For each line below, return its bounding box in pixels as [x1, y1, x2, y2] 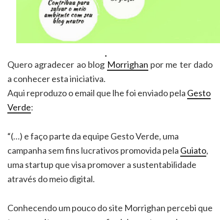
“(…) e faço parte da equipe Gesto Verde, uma [7, 131, 179, 142]
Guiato [180, 145, 206, 156]
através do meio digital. [7, 173, 95, 185]
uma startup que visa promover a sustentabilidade [7, 159, 196, 170]
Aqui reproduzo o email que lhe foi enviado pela [7, 87, 187, 99]
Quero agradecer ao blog [7, 59, 107, 70]
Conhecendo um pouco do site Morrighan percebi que [7, 202, 213, 214]
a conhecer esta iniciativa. [7, 73, 106, 84]
